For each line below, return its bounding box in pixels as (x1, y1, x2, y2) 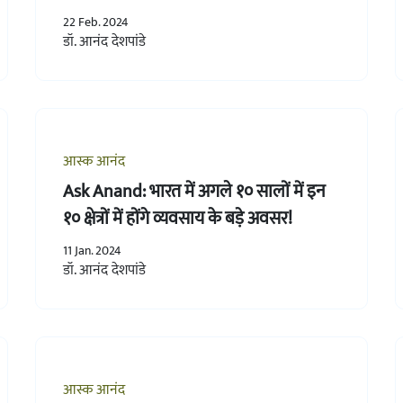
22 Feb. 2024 (62, 11, 129, 32)
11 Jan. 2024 (62, 239, 121, 261)
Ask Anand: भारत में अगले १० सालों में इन (62, 175, 326, 207)
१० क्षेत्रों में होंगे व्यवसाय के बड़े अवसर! (62, 202, 292, 234)
